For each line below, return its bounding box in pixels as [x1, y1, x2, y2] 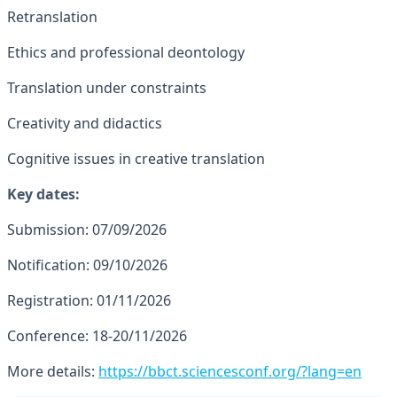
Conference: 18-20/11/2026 [7, 326, 187, 346]
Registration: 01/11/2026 [7, 291, 171, 310]
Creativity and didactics [7, 113, 162, 133]
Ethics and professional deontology [7, 43, 245, 62]
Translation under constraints [7, 78, 206, 97]
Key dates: [7, 184, 80, 204]
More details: [7, 362, 98, 381]
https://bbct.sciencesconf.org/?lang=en [98, 362, 362, 381]
